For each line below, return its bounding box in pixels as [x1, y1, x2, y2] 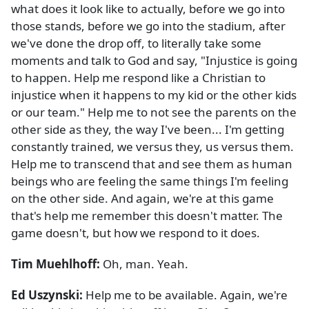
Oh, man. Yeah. [103, 256, 188, 272]
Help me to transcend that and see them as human [11, 156, 292, 172]
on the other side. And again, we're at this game [11, 190, 274, 207]
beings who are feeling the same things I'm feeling [11, 173, 288, 190]
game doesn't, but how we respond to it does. [11, 225, 260, 241]
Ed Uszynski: [11, 287, 86, 303]
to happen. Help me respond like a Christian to [11, 70, 266, 86]
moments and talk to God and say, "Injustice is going [11, 52, 297, 69]
